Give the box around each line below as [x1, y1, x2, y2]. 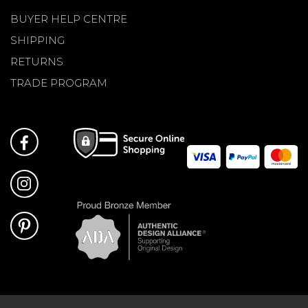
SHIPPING [10, 33, 65, 47]
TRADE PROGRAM [10, 76, 107, 89]
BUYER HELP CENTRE [10, 12, 127, 25]
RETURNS [10, 54, 63, 68]
